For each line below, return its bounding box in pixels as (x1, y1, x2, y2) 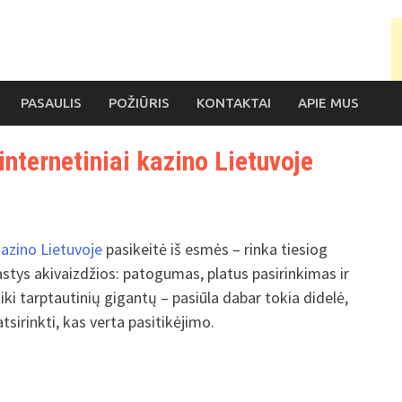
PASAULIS (21, 95, 82, 110)
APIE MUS (298, 95, 359, 110)
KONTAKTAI (197, 95, 271, 110)
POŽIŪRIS (109, 95, 170, 110)
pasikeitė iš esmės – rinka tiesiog (102, 239, 328, 260)
